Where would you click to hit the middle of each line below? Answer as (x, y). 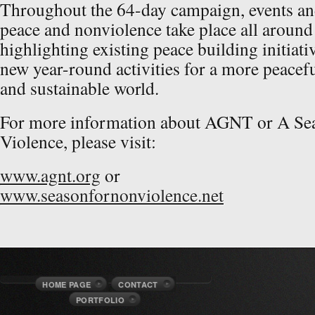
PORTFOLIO (100, 300)
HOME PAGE (67, 284)
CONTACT (138, 284)
